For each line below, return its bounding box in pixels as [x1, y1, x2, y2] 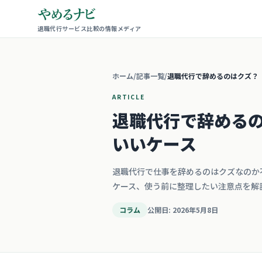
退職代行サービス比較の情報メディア [37, 24, 142, 33]
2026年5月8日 [173, 205, 218, 215]
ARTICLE [112, 92, 145, 101]
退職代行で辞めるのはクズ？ [167, 71, 258, 81]
